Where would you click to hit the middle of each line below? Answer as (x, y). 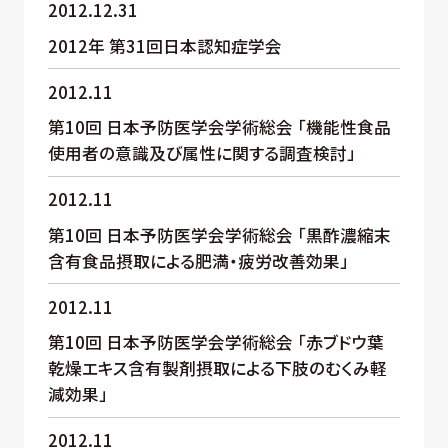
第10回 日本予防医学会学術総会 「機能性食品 (219, 127)
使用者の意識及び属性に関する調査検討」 (201, 153)
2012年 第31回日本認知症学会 (164, 45)
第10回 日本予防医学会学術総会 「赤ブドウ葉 (215, 342)
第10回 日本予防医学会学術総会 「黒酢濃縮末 (219, 234)
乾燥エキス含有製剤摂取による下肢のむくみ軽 (217, 368)
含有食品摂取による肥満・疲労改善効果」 (198, 260)
